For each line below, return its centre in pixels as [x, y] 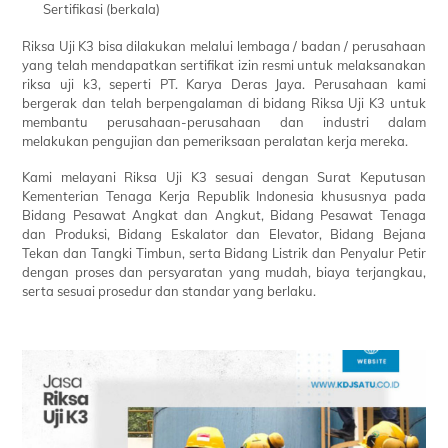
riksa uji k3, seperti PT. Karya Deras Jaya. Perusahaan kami [224, 83]
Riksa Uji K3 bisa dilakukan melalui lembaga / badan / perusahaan [224, 45]
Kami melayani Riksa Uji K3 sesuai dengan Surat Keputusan [224, 176]
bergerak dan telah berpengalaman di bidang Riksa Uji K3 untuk [224, 102]
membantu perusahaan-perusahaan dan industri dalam [224, 121]
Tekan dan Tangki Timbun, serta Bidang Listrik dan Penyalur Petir [224, 252]
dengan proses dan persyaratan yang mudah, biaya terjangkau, [224, 271]
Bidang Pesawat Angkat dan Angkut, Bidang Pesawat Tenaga [224, 214]
